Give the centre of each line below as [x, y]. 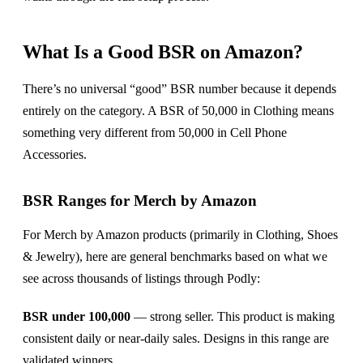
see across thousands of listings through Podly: [141, 278]
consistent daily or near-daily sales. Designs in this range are [176, 338]
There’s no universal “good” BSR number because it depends [179, 88]
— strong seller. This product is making [233, 316]
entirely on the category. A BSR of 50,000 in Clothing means [178, 110]
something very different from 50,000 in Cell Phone [155, 132]
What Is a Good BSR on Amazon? [163, 51]
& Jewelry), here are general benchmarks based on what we [175, 256]
